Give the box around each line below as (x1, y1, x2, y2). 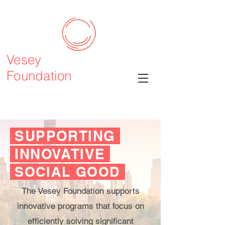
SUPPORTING (10, 128, 116, 144)
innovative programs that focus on (17, 201, 144, 211)
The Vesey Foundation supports (21, 186, 140, 196)
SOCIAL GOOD (10, 164, 125, 180)
